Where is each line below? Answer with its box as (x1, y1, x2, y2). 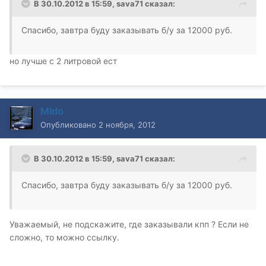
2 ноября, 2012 (99, 119, 156, 129)
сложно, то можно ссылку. (9, 232, 119, 242)
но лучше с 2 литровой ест (9, 55, 117, 66)
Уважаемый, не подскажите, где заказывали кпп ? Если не (9, 218, 249, 229)
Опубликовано (40, 119, 99, 129)
